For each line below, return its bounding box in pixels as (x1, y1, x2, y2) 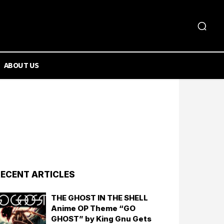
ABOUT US (3, 60, 39, 70)
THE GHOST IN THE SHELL (51, 193, 148, 202)
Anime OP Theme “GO (51, 203, 136, 213)
